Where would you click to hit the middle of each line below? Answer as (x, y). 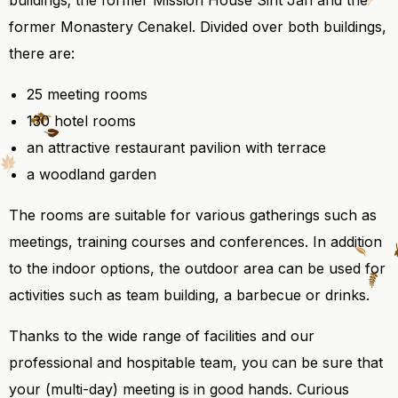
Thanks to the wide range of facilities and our (162, 336)
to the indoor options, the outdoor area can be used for (197, 268)
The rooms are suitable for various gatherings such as (193, 215)
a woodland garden (92, 174)
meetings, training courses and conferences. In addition (195, 242)
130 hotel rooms (81, 121)
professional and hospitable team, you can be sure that (196, 362)
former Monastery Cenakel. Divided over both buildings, (198, 27)
